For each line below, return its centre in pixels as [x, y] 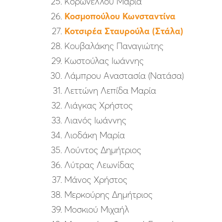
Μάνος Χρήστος [96, 180]
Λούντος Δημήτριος [103, 150]
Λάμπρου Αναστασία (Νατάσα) [124, 76]
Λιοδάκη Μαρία [95, 135]
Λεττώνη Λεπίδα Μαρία [110, 91]
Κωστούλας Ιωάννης [104, 61]
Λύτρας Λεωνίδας [99, 165]
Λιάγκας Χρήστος [99, 106]
